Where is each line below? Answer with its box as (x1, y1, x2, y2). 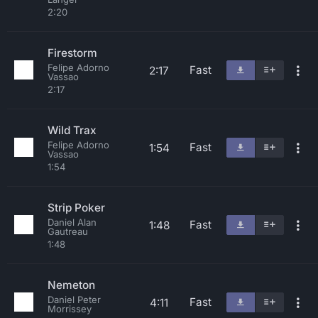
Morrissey (48, 303, 92, 314)
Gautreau (48, 226, 88, 237)
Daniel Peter (48, 294, 101, 305)
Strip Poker (48, 201, 105, 214)
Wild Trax (48, 124, 97, 137)
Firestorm (48, 46, 97, 60)
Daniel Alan (48, 216, 97, 228)
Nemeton (48, 278, 95, 292)
